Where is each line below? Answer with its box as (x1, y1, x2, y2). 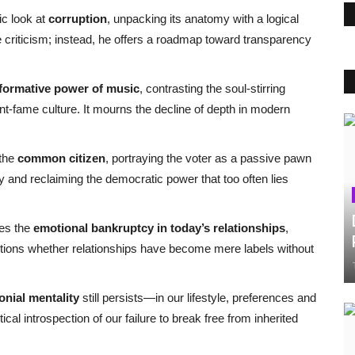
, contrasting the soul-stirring (139, 81, 285, 95)
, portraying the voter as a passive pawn (105, 151, 311, 165)
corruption (48, 11, 107, 25)
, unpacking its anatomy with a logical (107, 11, 299, 25)
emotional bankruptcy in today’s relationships (33, 220, 285, 235)
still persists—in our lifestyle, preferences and (79, 290, 316, 304)
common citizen (17, 151, 105, 165)
